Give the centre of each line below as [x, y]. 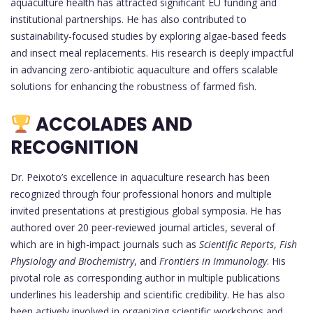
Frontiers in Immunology [213, 261]
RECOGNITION [74, 148]
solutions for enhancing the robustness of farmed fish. [133, 87]
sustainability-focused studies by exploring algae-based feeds [148, 36]
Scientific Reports [236, 245]
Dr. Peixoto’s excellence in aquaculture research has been [140, 177]
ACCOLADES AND [111, 125]
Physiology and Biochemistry [72, 261]
